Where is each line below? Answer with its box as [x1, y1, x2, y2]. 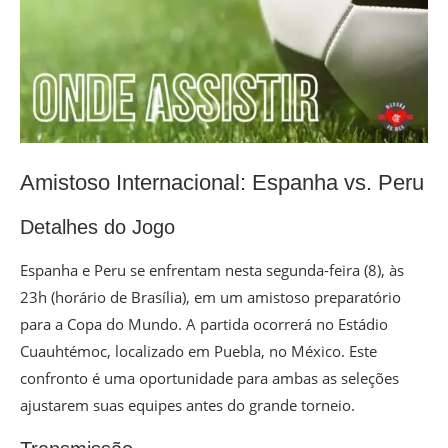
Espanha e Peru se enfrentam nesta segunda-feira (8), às [20, 260, 404, 281]
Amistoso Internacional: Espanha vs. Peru [20, 170, 424, 196]
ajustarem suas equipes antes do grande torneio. [20, 395, 355, 416]
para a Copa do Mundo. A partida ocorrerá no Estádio [20, 314, 388, 335]
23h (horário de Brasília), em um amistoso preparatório [20, 287, 401, 308]
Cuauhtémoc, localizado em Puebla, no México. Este [20, 341, 377, 362]
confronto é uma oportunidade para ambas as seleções [20, 368, 399, 389]
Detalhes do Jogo [20, 216, 175, 239]
